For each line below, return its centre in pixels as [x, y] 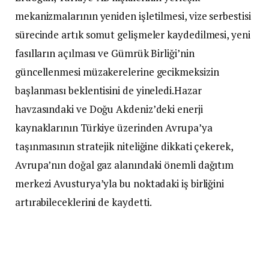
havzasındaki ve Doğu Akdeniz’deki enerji [109, 109]
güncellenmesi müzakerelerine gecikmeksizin [117, 72]
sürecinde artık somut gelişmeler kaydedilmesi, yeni [133, 35]
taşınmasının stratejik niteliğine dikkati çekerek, [124, 147]
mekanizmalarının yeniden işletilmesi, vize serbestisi [133, 16]
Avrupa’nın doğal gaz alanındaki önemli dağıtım [125, 165]
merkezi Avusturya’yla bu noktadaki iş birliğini [120, 184]
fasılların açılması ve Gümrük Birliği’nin [105, 53]
